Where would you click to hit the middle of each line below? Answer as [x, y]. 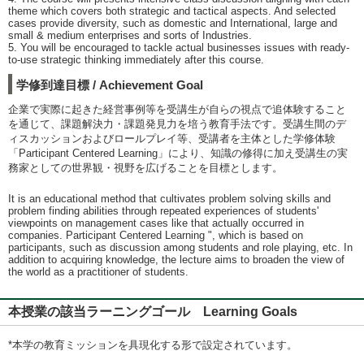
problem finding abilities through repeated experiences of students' [163, 211]
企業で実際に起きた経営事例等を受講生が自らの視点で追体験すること [177, 109]
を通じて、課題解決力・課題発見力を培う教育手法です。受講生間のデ [177, 124]
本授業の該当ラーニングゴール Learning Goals [153, 312]
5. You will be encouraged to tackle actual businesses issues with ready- [179, 48]
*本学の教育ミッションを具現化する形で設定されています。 [153, 345]
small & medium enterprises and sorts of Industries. [130, 35]
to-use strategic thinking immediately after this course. [136, 60]
